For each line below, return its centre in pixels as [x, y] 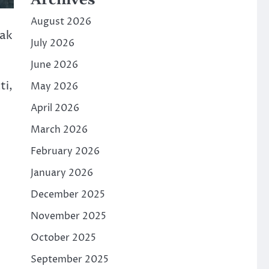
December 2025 [68, 195]
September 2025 [69, 260]
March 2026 [59, 130]
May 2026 [54, 87]
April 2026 [55, 108]
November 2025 [68, 216]
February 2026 [65, 152]
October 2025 [63, 238]
